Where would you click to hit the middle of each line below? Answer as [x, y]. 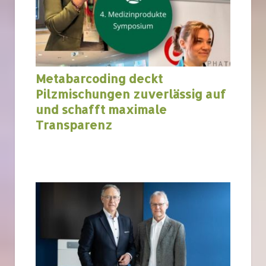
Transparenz [74, 124]
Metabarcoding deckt [99, 78]
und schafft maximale [101, 109]
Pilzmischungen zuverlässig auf [131, 94]
